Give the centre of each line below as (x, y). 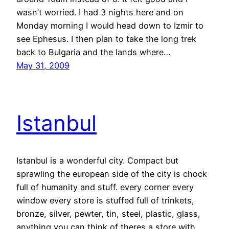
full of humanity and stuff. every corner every (105, 187)
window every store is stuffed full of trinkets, (105, 200)
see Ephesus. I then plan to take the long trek (106, 39)
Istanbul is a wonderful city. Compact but (97, 160)
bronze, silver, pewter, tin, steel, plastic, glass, (108, 213)
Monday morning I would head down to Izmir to (110, 25)
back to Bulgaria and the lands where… (93, 52)
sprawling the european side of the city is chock (112, 174)
